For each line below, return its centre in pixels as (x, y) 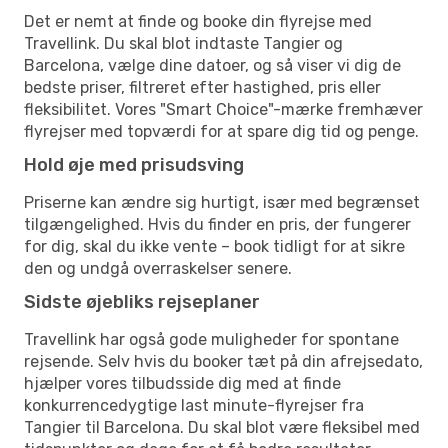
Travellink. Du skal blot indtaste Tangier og (183, 43)
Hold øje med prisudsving (134, 164)
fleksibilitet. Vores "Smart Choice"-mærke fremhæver (223, 109)
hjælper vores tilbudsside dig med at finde (182, 383)
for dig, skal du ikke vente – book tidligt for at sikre (214, 246)
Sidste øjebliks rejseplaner (142, 301)
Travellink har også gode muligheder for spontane (211, 339)
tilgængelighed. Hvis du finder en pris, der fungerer (217, 224)
